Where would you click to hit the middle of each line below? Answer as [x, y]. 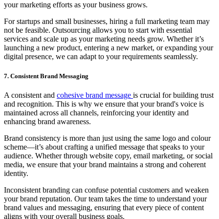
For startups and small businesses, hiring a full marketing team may [107, 22]
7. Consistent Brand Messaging [46, 76]
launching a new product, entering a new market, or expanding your [109, 48]
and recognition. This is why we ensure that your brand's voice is [104, 104]
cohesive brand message [95, 95]
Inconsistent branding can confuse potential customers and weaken [106, 190]
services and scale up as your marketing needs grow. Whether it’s [104, 39]
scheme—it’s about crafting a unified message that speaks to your [104, 147]
